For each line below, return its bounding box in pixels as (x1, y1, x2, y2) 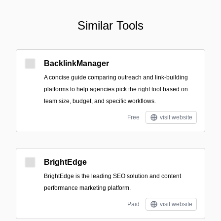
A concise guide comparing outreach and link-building (44, 74, 188, 81)
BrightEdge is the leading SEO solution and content (44, 173, 181, 180)
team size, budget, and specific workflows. (44, 98, 156, 105)
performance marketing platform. (44, 184, 131, 191)
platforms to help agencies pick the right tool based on (44, 86, 188, 93)
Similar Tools (77, 19, 144, 32)
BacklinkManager (44, 59, 109, 68)
